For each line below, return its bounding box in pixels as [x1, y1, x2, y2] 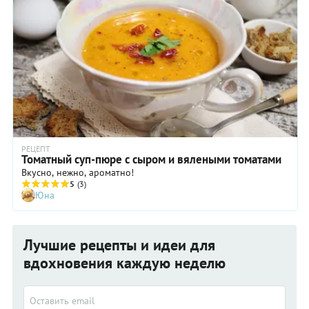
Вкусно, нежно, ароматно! [21, 166, 134, 179]
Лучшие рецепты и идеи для [23, 235, 215, 255]
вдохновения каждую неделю [23, 252, 226, 272]
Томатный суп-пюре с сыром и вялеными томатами [21, 151, 281, 167]
